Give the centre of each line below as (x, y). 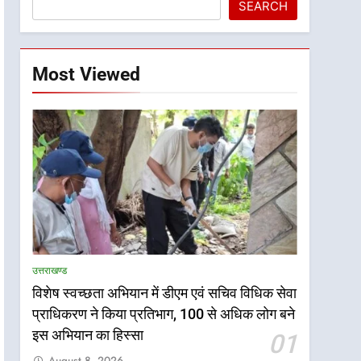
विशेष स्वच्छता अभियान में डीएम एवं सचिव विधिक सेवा (165, 293)
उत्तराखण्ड (50, 270)
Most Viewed (87, 74)
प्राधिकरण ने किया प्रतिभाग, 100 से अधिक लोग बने (164, 314)
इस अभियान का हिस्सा (88, 335)
